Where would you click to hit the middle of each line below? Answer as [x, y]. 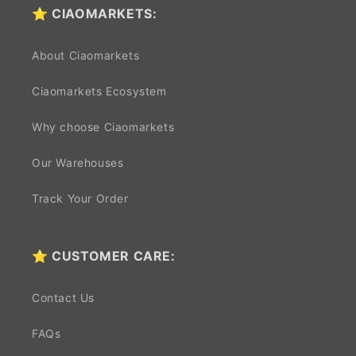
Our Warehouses [78, 163]
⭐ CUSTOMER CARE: [104, 256]
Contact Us [63, 298]
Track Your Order [80, 199]
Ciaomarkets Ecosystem [99, 91]
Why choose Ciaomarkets [103, 127]
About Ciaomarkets [86, 56]
